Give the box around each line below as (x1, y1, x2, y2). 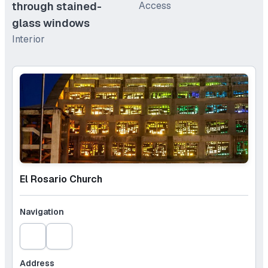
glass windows (12, 16, 90, 31)
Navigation (20, 206, 64, 218)
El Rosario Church (20, 173, 102, 186)
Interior (12, 33, 45, 46)
